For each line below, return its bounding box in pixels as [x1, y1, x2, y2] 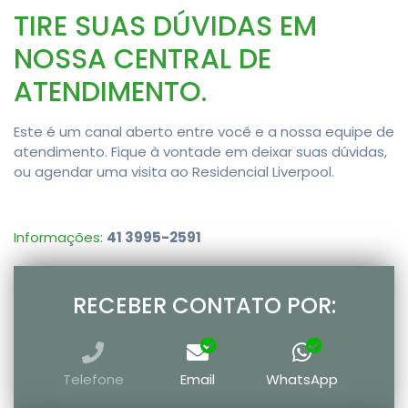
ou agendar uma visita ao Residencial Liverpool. [14, 162, 334, 182]
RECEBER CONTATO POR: [72, 291, 336, 321]
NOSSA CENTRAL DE [14, 40, 271, 79]
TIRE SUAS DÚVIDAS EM [14, 7, 317, 46]
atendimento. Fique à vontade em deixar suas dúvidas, [14, 142, 387, 162]
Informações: [14, 228, 107, 248]
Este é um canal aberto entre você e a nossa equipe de [14, 122, 394, 142]
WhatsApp [265, 370, 338, 390]
